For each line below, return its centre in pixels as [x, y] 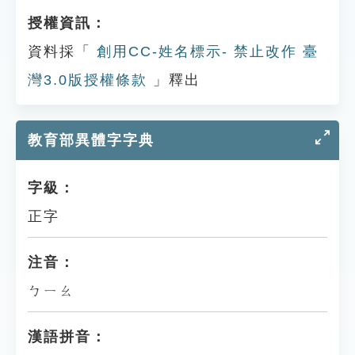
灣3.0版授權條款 [88, 80]
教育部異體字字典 [91, 140]
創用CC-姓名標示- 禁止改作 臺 [205, 52]
